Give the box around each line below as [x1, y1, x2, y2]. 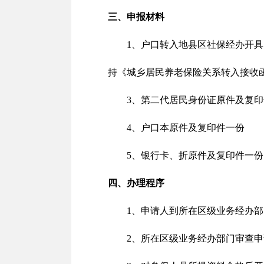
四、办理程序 [108, 178, 164, 188]
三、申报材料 [108, 12, 164, 22]
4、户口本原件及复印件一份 [127, 123, 245, 133]
